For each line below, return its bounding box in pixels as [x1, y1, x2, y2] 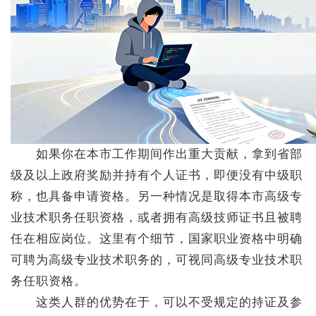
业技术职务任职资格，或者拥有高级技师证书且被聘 [11, 211, 303, 224]
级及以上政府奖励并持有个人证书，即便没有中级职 [11, 169, 303, 182]
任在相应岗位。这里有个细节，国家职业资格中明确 [11, 232, 303, 245]
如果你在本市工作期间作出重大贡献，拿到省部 [11, 147, 303, 161]
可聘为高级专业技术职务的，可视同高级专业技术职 [11, 253, 303, 267]
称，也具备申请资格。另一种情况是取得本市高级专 [11, 190, 303, 203]
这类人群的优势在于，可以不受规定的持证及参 [11, 296, 303, 309]
